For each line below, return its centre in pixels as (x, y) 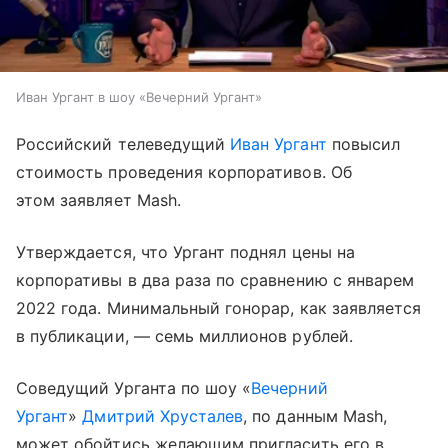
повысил (363, 143)
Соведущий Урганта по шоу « (134, 387)
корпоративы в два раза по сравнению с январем (215, 279)
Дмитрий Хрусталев (163, 415)
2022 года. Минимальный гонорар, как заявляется (219, 307)
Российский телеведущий (123, 143)
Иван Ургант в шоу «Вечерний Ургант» (139, 96)
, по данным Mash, (315, 415)
